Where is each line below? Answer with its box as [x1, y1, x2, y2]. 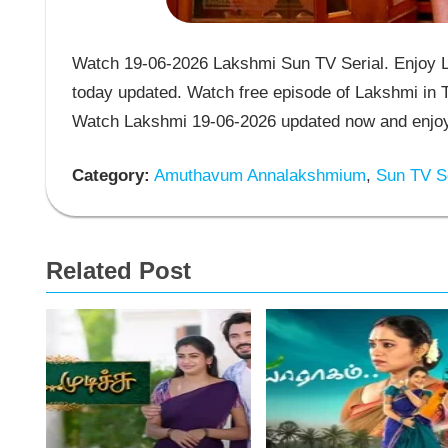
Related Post [46, 256, 191, 284]
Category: [71, 166, 150, 186]
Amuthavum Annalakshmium [149, 166, 366, 186]
